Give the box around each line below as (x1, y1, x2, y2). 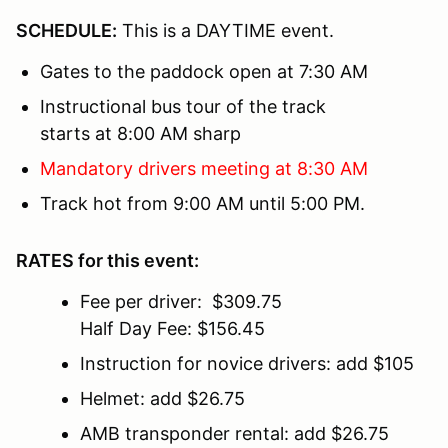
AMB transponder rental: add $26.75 (80, 423, 389, 445)
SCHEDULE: (16, 20, 117, 42)
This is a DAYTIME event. (117, 20, 344, 42)
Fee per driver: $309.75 (80, 291, 282, 313)
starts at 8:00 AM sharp (40, 123, 241, 145)
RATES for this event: (16, 250, 199, 272)
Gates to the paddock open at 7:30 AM (40, 61, 368, 83)
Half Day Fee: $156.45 (80, 318, 265, 340)
